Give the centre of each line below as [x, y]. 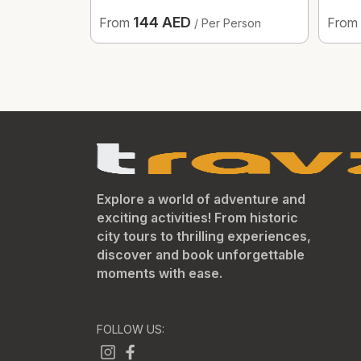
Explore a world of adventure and [201, 199]
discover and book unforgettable [201, 255]
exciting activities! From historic [197, 218]
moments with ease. [160, 273]
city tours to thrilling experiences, [204, 236]
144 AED [164, 22]
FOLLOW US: [131, 329]
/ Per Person [228, 23]
